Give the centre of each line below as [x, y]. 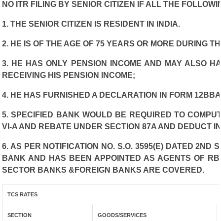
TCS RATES [23, 194]
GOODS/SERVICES [122, 215]
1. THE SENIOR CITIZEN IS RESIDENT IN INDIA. [91, 24]
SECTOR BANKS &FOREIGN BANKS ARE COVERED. [103, 170]
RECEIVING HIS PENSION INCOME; [69, 75]
